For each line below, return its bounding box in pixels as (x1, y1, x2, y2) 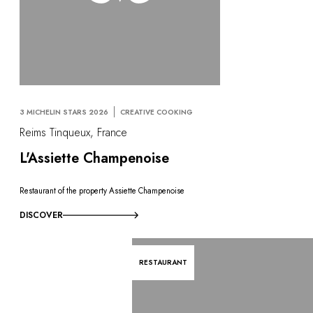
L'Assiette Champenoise (20, 147, 169, 168)
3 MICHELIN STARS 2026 (20, 106, 108, 117)
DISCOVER (20, 209, 63, 222)
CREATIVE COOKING (120, 106, 193, 117)
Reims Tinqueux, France (20, 124, 127, 140)
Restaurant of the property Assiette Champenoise (20, 185, 184, 197)
